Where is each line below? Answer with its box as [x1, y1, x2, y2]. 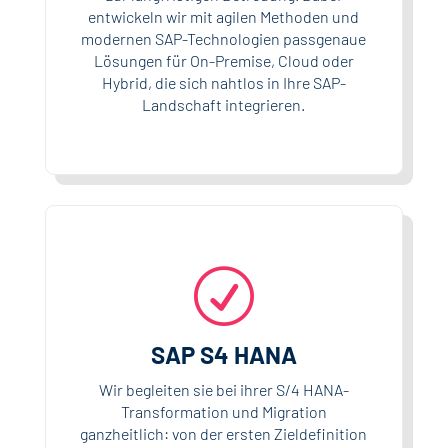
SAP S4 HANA [150, 339, 297, 369]
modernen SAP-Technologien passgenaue [81, 28, 367, 48]
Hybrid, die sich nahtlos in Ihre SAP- [101, 72, 346, 92]
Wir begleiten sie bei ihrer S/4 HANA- [98, 379, 349, 399]
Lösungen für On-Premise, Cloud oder [93, 50, 354, 70]
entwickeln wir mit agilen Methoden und [88, 6, 360, 26]
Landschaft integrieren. [142, 94, 306, 114]
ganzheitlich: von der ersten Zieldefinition [80, 423, 368, 443]
